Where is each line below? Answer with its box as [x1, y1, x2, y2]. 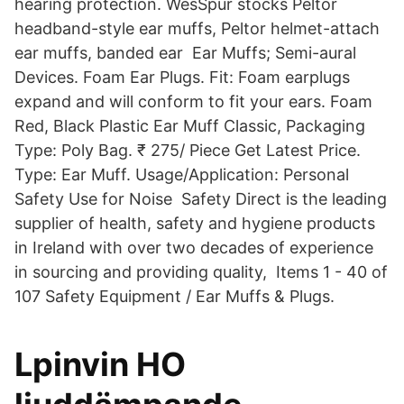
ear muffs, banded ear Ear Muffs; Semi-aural [14, 43, 356, 62]
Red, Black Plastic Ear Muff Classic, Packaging [14, 116, 365, 135]
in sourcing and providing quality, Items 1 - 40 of [14, 262, 388, 281]
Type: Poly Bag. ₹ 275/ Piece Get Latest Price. [14, 141, 361, 160]
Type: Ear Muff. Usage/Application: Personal [14, 165, 349, 184]
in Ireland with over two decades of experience [14, 238, 373, 257]
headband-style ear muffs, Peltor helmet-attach [14, 19, 380, 38]
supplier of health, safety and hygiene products [14, 214, 375, 233]
